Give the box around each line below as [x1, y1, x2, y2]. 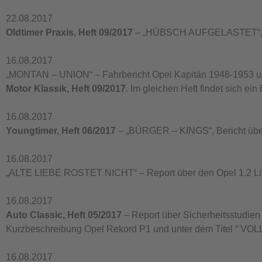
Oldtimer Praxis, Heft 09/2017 [6, 27, 133, 37]
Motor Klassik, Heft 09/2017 [6, 84, 126, 94]
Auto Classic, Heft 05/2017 [6, 210, 122, 220]
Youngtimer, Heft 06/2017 [6, 126, 116, 136]
